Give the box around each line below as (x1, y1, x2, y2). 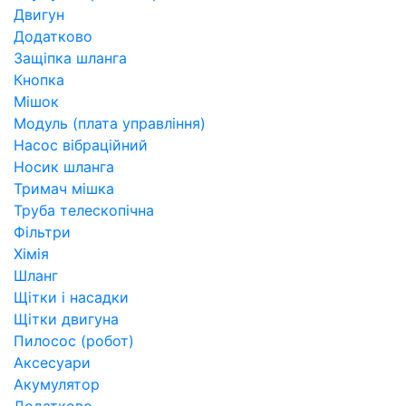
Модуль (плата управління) (14, 114, 206, 133)
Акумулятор (14, 375, 100, 394)
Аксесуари (14, 353, 91, 372)
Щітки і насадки (14, 288, 129, 307)
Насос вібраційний (14, 136, 148, 155)
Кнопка (14, 71, 64, 90)
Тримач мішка (14, 179, 114, 198)
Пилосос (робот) (14, 332, 134, 351)
